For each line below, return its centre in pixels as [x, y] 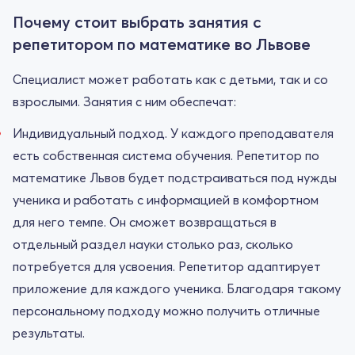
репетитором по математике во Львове [162, 44]
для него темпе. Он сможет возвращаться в [145, 221]
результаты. [49, 332]
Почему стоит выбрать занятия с [137, 21]
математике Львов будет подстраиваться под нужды [175, 177]
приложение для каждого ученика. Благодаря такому [177, 288]
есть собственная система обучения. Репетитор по [166, 155]
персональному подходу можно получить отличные [166, 310]
